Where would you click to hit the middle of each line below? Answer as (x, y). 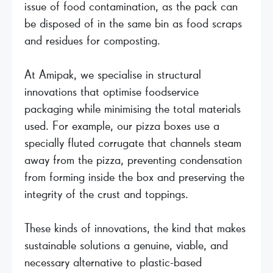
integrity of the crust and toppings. (106, 194)
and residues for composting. (92, 41)
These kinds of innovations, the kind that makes (135, 228)
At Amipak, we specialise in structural (113, 75)
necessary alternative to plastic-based (113, 262)
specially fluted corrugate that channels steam (133, 143)
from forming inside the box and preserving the (134, 177)
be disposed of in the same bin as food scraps (133, 23)
